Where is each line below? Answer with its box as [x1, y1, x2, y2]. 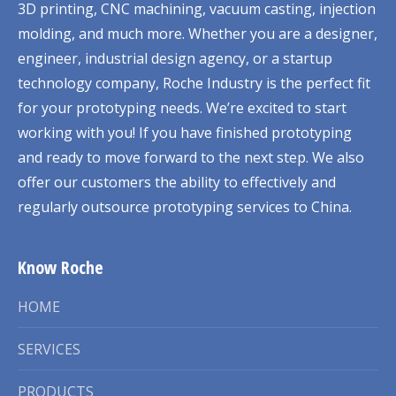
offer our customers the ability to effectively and [18, 171, 336, 192]
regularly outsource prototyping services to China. [18, 196, 352, 217]
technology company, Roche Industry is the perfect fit [18, 72, 370, 93]
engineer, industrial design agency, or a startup [18, 48, 332, 68]
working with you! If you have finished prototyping [18, 122, 352, 142]
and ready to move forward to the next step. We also [18, 147, 364, 167]
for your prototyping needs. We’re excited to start [18, 97, 346, 118]
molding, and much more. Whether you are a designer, [18, 23, 377, 43]
